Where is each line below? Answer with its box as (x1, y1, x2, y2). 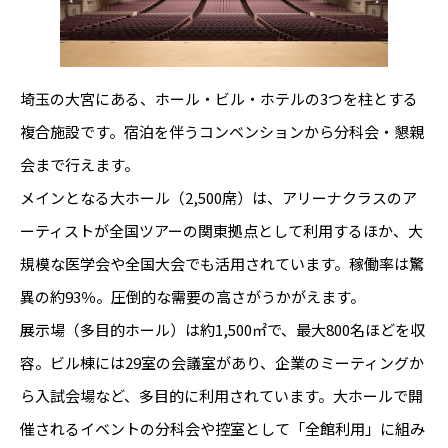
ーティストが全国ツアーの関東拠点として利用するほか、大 (20, 220, 423, 242)
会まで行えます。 (20, 154, 139, 176)
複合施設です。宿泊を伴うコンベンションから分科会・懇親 (20, 121, 424, 143)
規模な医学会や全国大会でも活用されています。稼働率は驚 (20, 253, 424, 275)
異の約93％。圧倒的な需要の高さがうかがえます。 (20, 286, 365, 308)
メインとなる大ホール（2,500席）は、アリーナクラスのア (20, 187, 417, 209)
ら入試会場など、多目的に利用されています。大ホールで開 (20, 385, 423, 407)
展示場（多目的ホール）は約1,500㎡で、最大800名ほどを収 (20, 319, 425, 341)
